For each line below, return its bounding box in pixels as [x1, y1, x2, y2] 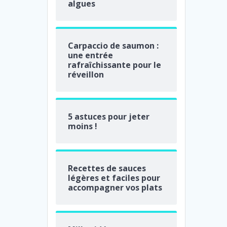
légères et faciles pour [68, 172, 161, 183]
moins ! [68, 120, 98, 132]
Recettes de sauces [68, 162, 146, 174]
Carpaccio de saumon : [68, 40, 159, 51]
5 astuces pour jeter [68, 110, 150, 122]
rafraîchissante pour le [68, 59, 162, 70]
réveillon [68, 68, 104, 80]
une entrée [68, 49, 113, 61]
